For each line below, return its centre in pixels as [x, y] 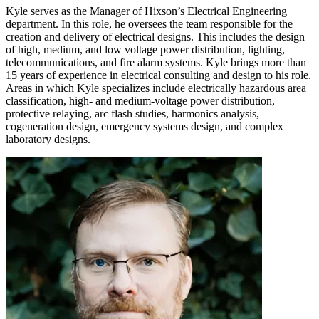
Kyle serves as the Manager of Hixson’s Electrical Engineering [146, 11]
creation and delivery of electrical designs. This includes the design [155, 36]
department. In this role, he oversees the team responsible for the [149, 23]
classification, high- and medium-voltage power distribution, [140, 100]
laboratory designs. [48, 139]
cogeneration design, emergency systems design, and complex [145, 126]
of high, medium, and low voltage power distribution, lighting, [145, 49]
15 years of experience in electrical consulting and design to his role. [158, 75]
